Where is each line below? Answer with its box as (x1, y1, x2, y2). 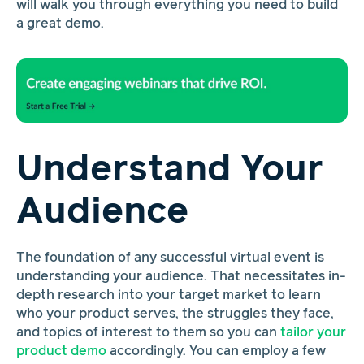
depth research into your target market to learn (15, 289, 321, 302)
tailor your (279, 327, 346, 340)
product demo (15, 345, 106, 358)
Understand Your (15, 151, 323, 188)
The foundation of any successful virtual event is (15, 252, 324, 265)
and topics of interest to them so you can (15, 327, 280, 340)
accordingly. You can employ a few (106, 345, 326, 358)
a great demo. (15, 17, 104, 30)
